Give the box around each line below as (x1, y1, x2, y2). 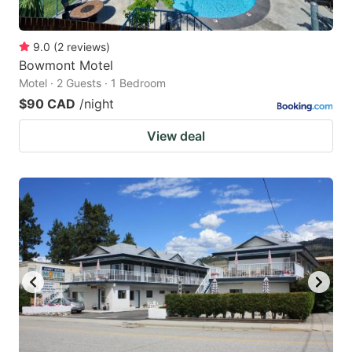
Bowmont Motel (19, 57, 113, 73)
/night (79, 95, 114, 112)
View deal (147, 127, 205, 144)
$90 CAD (19, 95, 75, 112)
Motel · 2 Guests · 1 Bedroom (19, 75, 166, 90)
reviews (67, 39, 106, 53)
